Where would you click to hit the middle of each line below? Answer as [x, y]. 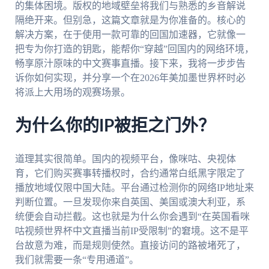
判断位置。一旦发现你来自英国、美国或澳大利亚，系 [130, 202]
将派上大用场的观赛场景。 [72, 92]
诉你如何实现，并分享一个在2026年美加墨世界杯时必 [130, 78]
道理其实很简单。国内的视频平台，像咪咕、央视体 [125, 159]
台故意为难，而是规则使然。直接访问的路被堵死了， [130, 245]
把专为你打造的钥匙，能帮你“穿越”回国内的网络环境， [134, 49]
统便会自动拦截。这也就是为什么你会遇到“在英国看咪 [132, 216]
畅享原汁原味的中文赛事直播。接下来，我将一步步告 [130, 64]
